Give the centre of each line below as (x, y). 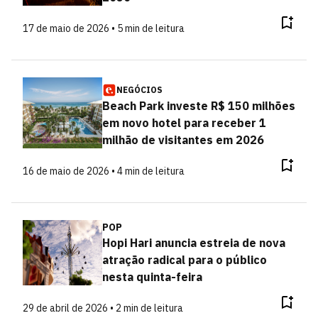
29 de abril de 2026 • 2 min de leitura (103, 308)
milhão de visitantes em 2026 (183, 140)
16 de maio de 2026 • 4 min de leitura (104, 171)
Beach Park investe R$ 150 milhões (198, 106)
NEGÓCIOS (139, 90)
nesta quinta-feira (152, 277)
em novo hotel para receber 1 (184, 123)
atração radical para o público (184, 260)
